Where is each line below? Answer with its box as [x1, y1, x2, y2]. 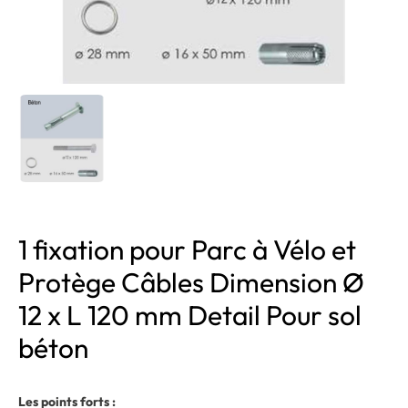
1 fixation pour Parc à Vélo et [18, 232, 356, 267]
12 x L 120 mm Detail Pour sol [18, 298, 362, 332]
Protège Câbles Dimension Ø [18, 265, 364, 300]
